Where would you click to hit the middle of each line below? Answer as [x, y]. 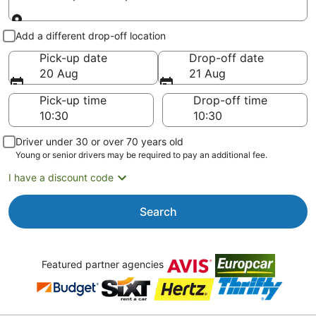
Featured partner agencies [104, 265]
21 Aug [207, 73]
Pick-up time [73, 100]
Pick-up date [73, 58]
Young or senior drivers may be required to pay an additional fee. [141, 155]
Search [158, 212]
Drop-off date [226, 58]
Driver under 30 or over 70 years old [99, 141]
